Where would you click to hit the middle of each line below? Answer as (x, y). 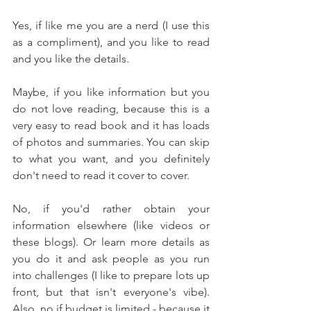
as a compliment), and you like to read (111, 42)
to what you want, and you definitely (111, 158)
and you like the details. (72, 58)
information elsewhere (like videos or (111, 225)
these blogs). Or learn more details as (111, 242)
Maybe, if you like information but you (111, 92)
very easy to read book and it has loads (111, 125)
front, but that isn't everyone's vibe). (111, 292)
